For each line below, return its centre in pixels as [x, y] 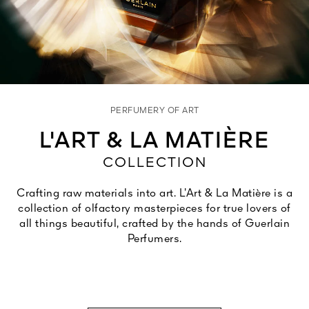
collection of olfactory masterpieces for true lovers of [154, 209]
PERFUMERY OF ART [154, 111]
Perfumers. [154, 239]
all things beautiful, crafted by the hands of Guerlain [154, 224]
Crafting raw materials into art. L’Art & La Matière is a [154, 194]
